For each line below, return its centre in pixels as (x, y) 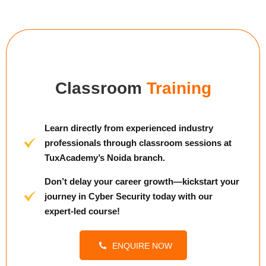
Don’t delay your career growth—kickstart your (142, 181)
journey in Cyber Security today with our (128, 196)
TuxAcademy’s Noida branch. (104, 158)
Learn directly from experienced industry (129, 128)
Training (179, 88)
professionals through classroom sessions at (138, 143)
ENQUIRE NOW (142, 246)
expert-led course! (82, 211)
